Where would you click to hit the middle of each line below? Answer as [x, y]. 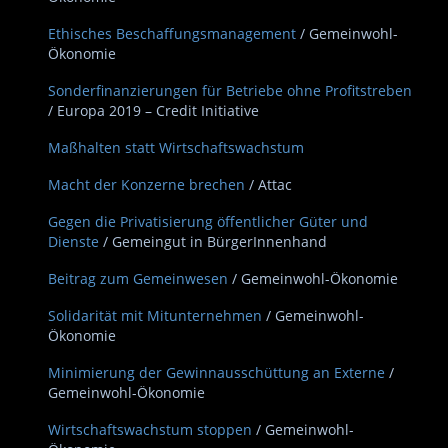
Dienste [73, 241]
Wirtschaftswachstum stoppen [150, 429]
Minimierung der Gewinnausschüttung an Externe [216, 372]
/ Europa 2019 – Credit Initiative [153, 110]
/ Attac [270, 184]
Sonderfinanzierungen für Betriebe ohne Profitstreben [230, 90]
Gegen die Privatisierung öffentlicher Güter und [208, 221]
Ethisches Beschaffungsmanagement [172, 33]
